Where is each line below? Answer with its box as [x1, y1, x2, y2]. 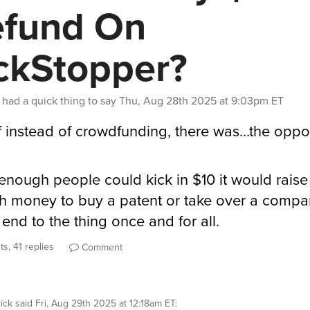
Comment [79, 240, 122, 255]
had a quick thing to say [2, 93, 116, 109]
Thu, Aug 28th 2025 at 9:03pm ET [119, 93, 284, 109]
